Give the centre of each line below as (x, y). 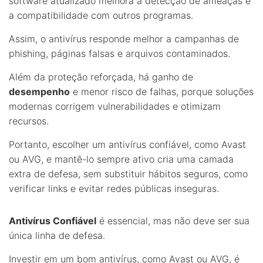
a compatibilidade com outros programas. (101, 15)
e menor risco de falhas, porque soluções (162, 91)
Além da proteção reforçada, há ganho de (101, 77)
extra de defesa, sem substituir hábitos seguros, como (128, 173)
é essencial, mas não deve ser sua (173, 220)
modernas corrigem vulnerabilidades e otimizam (115, 106)
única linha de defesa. (57, 235)
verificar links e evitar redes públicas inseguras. (114, 188)
